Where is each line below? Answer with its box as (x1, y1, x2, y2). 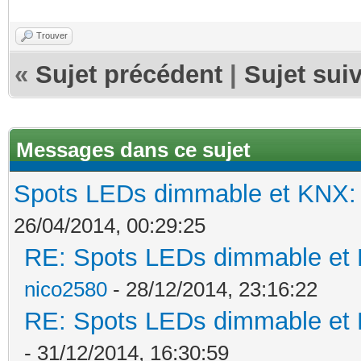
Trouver (36, 30, 68, 40)
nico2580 (24, 276, 107, 301)
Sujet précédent (35, 60, 222, 89)
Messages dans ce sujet (16, 137, 251, 162)
